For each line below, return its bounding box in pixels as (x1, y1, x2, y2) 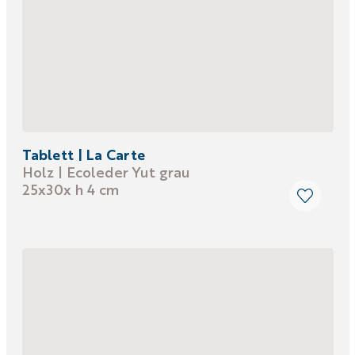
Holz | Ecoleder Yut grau (21, 162, 190, 181)
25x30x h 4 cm (21, 179, 119, 199)
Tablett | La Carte (21, 144, 145, 164)
